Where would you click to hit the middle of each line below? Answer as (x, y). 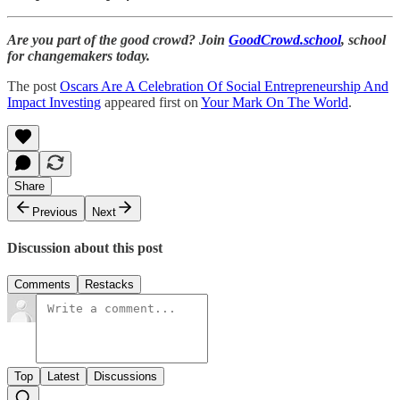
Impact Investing (54, 102)
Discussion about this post (85, 248)
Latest (63, 377)
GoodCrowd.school (285, 39)
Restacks (109, 285)
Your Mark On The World (275, 102)
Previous (55, 212)
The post (33, 86)
